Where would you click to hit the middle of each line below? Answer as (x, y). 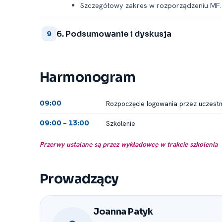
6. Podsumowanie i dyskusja (114, 34)
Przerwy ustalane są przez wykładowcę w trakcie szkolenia (129, 144)
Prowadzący (79, 179)
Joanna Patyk (123, 212)
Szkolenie (121, 123)
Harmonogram (88, 78)
